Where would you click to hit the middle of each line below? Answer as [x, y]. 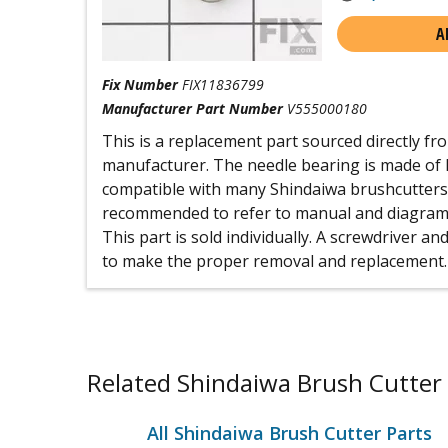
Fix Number [140, 84]
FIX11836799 [223, 84]
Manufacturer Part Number [192, 108]
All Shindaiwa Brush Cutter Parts [289, 433]
